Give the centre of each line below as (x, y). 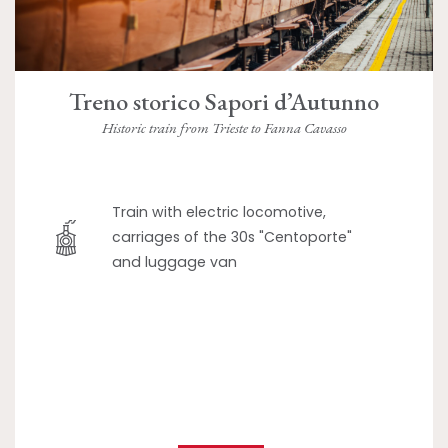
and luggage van (175, 262)
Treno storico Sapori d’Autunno (224, 101)
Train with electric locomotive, (219, 212)
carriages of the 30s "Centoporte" (232, 237)
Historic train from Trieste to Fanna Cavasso (224, 127)
